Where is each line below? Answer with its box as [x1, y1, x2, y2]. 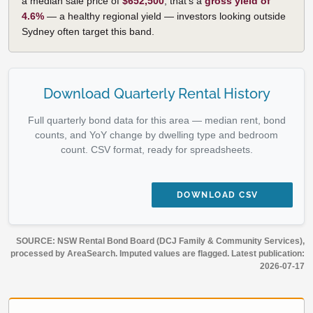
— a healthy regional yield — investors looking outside [44, 10, 286, 22]
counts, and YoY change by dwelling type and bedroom [35, 129, 278, 140]
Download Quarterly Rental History [43, 85, 270, 102]
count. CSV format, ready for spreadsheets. [60, 144, 253, 155]
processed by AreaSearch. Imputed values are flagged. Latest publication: [10, 248, 305, 259]
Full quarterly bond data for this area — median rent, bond [27, 115, 286, 126]
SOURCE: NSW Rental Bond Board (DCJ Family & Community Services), [16, 235, 305, 246]
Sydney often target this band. [22, 25, 154, 37]
